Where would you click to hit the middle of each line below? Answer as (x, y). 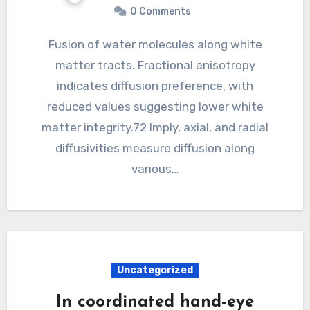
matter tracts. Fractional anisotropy (155, 65)
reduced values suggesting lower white (155, 107)
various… (155, 169)
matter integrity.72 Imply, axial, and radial (155, 128)
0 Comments (161, 12)
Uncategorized (155, 271)
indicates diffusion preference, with (155, 86)
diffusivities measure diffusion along (155, 148)
